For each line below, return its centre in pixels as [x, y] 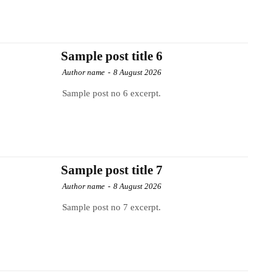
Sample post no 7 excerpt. [112, 207]
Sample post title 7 [112, 170]
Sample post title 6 [112, 56]
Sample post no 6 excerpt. [112, 94]
